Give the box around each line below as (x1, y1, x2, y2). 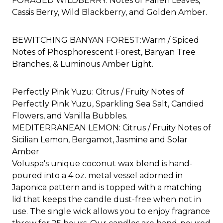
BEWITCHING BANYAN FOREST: (12, 35, 141, 45)
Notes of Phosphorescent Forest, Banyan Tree (12, 47, 196, 57)
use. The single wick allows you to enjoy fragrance (12, 206, 210, 216)
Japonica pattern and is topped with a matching (12, 182, 202, 192)
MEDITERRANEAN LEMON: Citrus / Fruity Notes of (12, 122, 211, 132)
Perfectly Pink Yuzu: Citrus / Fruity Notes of (12, 87, 184, 97)
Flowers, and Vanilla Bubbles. (12, 111, 127, 120)
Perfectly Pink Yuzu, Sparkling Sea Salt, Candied (12, 99, 204, 109)
